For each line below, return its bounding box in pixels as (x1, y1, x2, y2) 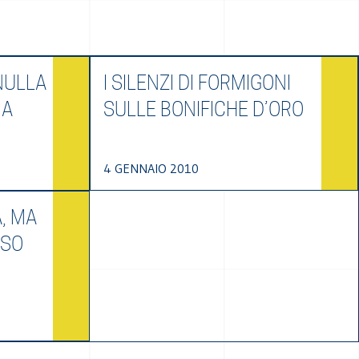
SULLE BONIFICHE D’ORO (103, 98, 304, 121)
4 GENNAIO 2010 (103, 160, 199, 176)
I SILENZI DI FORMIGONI (103, 71, 291, 95)
